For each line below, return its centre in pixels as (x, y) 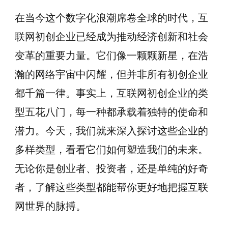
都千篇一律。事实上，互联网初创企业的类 (111, 93)
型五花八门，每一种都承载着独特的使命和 (111, 112)
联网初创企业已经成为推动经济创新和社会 (111, 37)
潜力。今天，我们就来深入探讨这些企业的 (111, 131)
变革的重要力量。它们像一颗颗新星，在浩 (111, 55)
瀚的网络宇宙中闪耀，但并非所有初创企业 (111, 74)
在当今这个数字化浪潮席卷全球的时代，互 (111, 18)
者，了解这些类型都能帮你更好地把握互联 (111, 187)
